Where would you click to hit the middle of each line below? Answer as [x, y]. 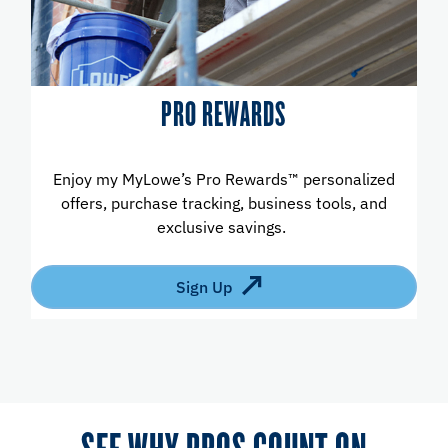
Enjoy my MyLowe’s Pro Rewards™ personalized [223, 178]
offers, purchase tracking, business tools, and [223, 202]
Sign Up [203, 286]
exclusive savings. [224, 226]
